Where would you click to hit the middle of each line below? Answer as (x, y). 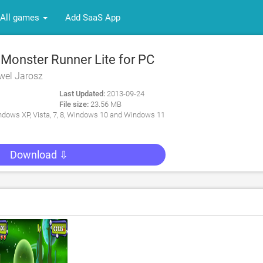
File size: (74, 104)
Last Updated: (82, 94)
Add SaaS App (93, 18)
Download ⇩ (39, 155)
